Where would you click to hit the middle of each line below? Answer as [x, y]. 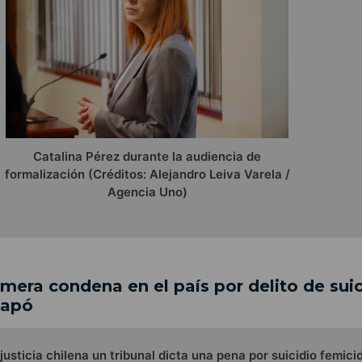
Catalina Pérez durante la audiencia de [147, 156]
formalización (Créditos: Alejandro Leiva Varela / [147, 174]
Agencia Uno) [147, 192]
